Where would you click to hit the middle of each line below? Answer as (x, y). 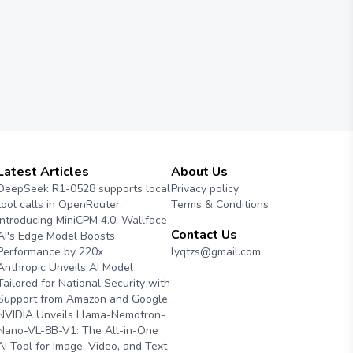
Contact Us (204, 235)
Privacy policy (204, 189)
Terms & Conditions (219, 204)
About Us (199, 172)
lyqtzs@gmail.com (216, 252)
